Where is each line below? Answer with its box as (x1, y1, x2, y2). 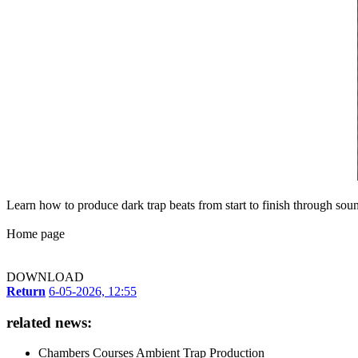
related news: (6, 313, 92, 331)
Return (6, 284, 46, 298)
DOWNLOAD (6, 269, 84, 284)
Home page (6, 226, 65, 241)
